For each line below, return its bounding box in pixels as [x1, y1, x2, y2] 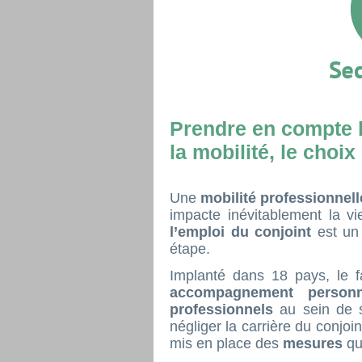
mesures [283, 335, 347, 351]
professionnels [170, 301, 280, 318]
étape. [170, 241, 210, 257]
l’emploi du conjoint [170, 224, 318, 240]
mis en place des [170, 335, 283, 351]
